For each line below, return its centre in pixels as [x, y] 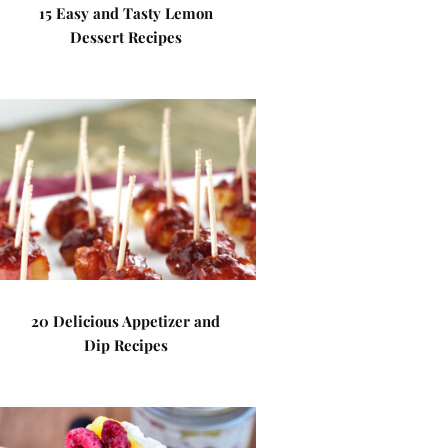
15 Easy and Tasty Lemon [125, 13]
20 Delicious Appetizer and [126, 321]
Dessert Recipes [125, 37]
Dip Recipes [125, 345]
